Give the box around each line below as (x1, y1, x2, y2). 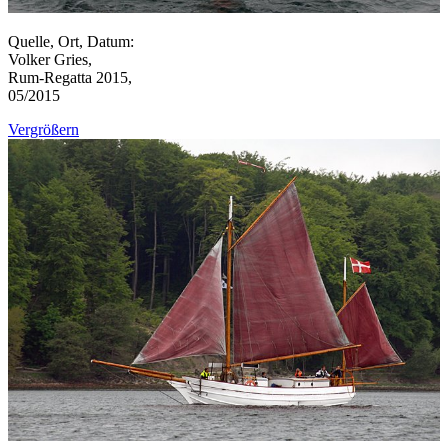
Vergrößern (8, 121, 79, 139)
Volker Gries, (8, 51, 92, 69)
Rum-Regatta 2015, (8, 69, 132, 87)
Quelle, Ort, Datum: (8, 33, 134, 51)
